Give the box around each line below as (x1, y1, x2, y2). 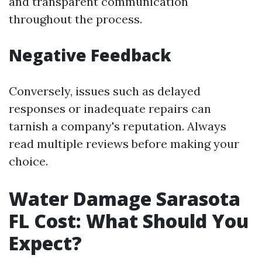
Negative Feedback (9, 44, 171, 67)
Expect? (9, 230, 82, 256)
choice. (9, 154, 48, 169)
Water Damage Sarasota (9, 186, 240, 212)
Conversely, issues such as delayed (9, 84, 201, 99)
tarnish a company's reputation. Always (9, 119, 226, 134)
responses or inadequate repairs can (9, 101, 211, 116)
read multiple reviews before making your (9, 136, 239, 151)
